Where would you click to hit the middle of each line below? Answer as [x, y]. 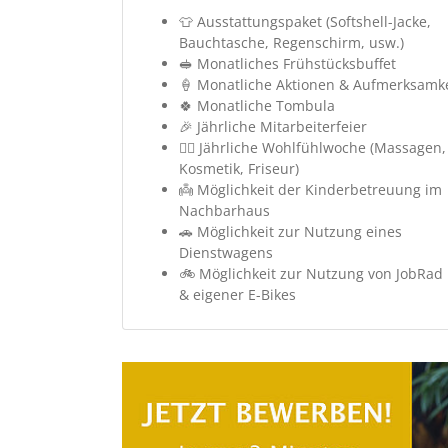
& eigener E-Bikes [237, 294]
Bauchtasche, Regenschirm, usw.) [291, 42]
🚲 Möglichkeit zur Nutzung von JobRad [311, 273]
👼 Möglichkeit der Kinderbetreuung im [310, 189]
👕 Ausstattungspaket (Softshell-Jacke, [305, 21]
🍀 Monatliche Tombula [257, 105]
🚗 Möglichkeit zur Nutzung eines [290, 231]
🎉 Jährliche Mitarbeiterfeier [273, 126]
